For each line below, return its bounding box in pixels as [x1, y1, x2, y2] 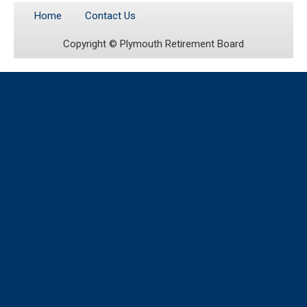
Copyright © [63, 38, 120, 51]
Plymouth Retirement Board [120, 38, 244, 51]
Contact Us [85, 10, 136, 23]
